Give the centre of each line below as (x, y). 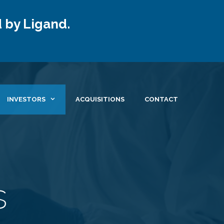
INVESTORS (26, 99)
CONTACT (161, 99)
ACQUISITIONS (100, 99)
